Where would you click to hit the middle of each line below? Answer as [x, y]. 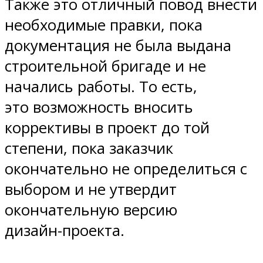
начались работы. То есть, [101, 86]
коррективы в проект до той [107, 127]
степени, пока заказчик [89, 148]
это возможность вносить [99, 107]
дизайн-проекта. [65, 230]
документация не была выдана [118, 45]
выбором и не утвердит [91, 189]
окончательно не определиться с [126, 168]
